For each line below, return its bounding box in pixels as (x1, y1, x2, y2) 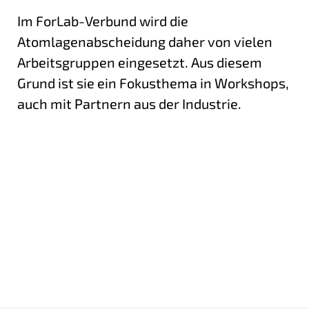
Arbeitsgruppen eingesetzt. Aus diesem (17, 53, 262, 70)
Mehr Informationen (17, 197, 144, 215)
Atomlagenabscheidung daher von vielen (17, 32, 272, 50)
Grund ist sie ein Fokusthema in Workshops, (17, 74, 289, 91)
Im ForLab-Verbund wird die (17, 12, 188, 29)
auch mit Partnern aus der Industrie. (17, 94, 241, 112)
